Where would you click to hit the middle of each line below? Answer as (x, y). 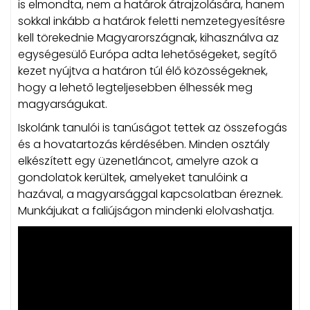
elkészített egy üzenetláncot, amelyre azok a (138, 161)
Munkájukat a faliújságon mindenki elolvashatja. (146, 210)
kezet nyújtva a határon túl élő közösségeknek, (143, 71)
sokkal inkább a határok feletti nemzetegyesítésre (152, 21)
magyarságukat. (63, 104)
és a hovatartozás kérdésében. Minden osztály (144, 144)
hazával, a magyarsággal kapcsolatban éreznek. (151, 194)
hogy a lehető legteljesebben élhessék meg (135, 87)
